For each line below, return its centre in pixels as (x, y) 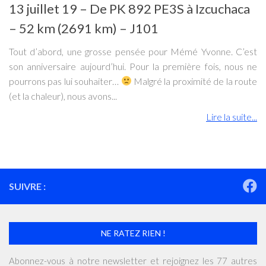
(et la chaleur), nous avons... (63, 96)
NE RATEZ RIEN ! (133, 233)
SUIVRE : (27, 186)
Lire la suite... (232, 116)
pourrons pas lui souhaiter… (65, 81)
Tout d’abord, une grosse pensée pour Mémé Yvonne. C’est (133, 51)
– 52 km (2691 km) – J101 (84, 28)
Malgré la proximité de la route (194, 81)
